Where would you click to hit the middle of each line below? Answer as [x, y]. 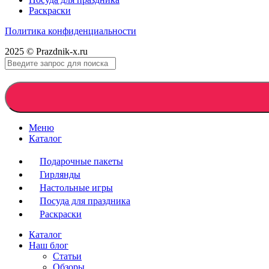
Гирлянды [60, 174]
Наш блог [49, 245]
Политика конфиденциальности [71, 31]
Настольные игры [76, 187]
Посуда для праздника [85, 201]
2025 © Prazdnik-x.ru [46, 51]
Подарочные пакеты [81, 161]
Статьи [67, 256]
